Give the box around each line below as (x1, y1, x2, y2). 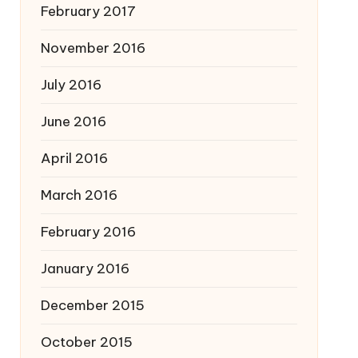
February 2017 (40, 2, 136, 20)
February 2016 (40, 223, 136, 241)
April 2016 (40, 149, 108, 167)
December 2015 (40, 296, 145, 314)
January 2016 (40, 260, 129, 277)
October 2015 (40, 333, 133, 351)
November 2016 (40, 39, 145, 57)
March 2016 (40, 186, 117, 204)
